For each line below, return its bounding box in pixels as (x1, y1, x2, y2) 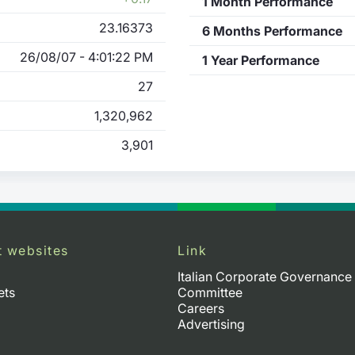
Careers (177, 300, 224, 316)
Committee (177, 284, 242, 300)
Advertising (177, 315, 245, 332)
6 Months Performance (202, 22, 342, 39)
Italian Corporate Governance (177, 268, 352, 284)
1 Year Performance (202, 52, 319, 68)
